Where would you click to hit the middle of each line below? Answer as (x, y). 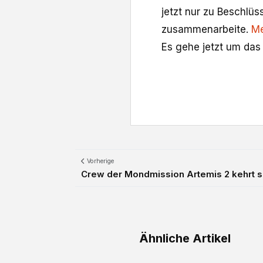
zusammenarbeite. (206, 30)
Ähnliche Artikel (185, 239)
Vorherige (100, 161)
